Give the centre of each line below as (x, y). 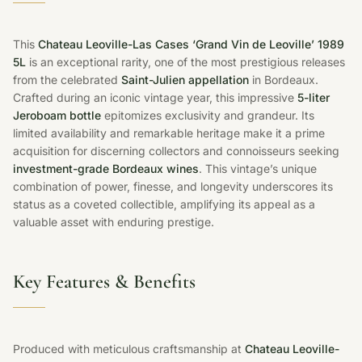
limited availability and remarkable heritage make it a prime (169, 133)
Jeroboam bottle (57, 115)
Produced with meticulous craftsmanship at (129, 348)
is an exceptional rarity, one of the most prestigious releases (185, 61)
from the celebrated (67, 79)
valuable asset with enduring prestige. (114, 221)
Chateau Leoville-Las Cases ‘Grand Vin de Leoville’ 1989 (191, 44)
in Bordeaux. (284, 79)
